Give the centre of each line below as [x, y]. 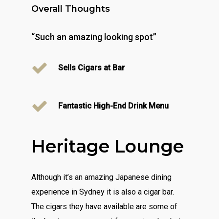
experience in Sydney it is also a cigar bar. [103, 192]
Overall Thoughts [71, 9]
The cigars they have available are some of [105, 206]
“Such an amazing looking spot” [94, 37]
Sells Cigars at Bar [92, 67]
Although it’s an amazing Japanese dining [102, 177]
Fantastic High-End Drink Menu [114, 106]
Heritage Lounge [108, 146]
